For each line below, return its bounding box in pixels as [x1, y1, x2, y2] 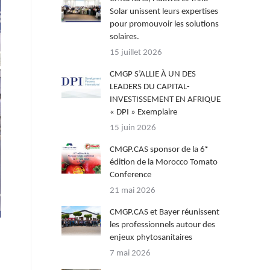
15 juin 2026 [110, 124, 156, 133]
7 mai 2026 [110, 249, 151, 258]
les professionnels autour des [110, 221, 215, 230]
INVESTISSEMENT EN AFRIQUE [110, 95, 221, 104]
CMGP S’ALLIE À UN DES [110, 70, 196, 79]
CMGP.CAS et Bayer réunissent [110, 208, 219, 217]
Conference [110, 171, 151, 180]
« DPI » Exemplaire [110, 108, 177, 117]
